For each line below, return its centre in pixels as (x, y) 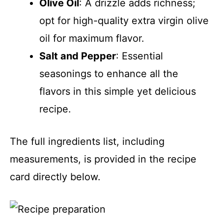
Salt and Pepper (78, 56)
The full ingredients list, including (87, 141)
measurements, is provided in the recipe (103, 159)
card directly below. (55, 177)
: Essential (139, 56)
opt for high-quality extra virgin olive (124, 20)
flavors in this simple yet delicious (118, 91)
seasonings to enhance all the (109, 73)
